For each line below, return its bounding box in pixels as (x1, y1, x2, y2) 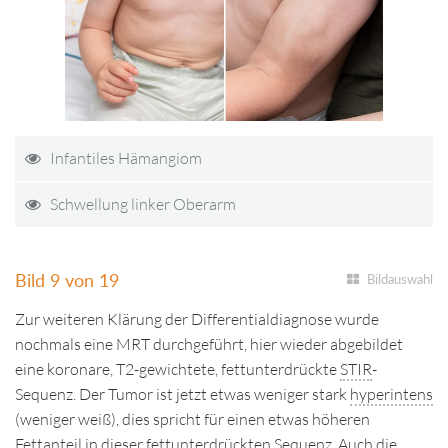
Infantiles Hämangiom (50, 148, 202, 168)
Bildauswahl (367, 271, 433, 287)
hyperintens (350, 384, 433, 404)
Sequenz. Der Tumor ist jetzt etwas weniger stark (15, 384, 350, 404)
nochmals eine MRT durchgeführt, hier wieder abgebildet (15, 334, 403, 354)
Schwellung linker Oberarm (50, 194, 236, 214)
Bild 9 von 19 (15, 268, 119, 291)
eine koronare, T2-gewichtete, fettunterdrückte (15, 359, 340, 379)
